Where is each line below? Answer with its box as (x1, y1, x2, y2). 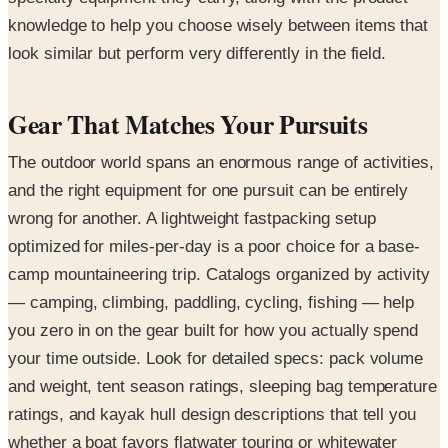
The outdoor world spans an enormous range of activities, (8, 153, 435, 172)
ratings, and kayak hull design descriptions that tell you (8, 405, 417, 424)
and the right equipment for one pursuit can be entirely (8, 181, 409, 200)
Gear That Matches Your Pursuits (8, 104, 368, 143)
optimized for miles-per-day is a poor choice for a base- (8, 237, 421, 256)
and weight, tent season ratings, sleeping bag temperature (8, 377, 438, 396)
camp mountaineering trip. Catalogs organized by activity (8, 265, 431, 284)
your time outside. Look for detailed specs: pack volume (8, 349, 424, 368)
